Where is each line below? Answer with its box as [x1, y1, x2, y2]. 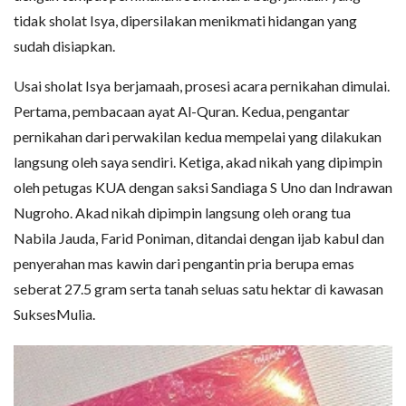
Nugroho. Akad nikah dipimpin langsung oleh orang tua [14, 204, 351, 222]
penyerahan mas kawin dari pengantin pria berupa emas [14, 255, 354, 273]
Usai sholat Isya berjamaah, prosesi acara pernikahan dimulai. [14, 77, 390, 95]
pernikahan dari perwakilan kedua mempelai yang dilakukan [14, 128, 382, 146]
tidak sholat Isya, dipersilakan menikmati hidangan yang [14, 12, 357, 30]
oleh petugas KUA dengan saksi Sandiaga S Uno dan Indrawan [14, 179, 392, 197]
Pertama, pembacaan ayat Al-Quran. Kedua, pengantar [14, 102, 350, 121]
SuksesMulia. [14, 305, 95, 324]
